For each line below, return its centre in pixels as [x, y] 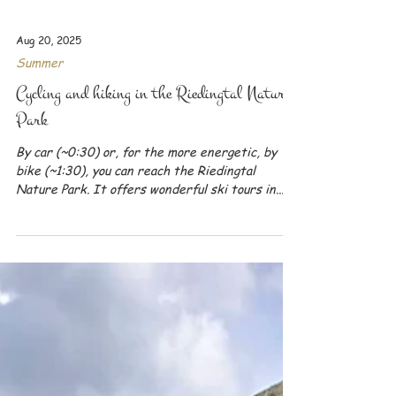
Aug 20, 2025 [49, 281]
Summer [40, 303]
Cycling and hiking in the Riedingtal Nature [153, 335]
